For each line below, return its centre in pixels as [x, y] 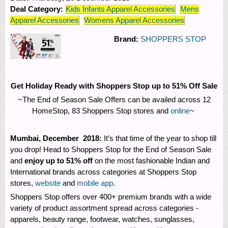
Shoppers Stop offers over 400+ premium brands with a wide [111, 196]
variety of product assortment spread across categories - [104, 208]
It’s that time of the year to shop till [160, 138]
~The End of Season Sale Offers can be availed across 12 [114, 99]
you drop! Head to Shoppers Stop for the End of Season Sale [111, 149]
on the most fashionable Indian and [152, 160]
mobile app [95, 183]
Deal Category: [38, 9]
